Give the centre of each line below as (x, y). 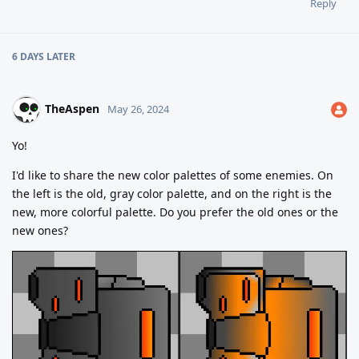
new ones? (40, 230)
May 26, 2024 (138, 109)
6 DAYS (28, 56)
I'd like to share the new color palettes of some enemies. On (173, 175)
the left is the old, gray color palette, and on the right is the (172, 193)
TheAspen (72, 108)
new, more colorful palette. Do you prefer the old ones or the (175, 212)
